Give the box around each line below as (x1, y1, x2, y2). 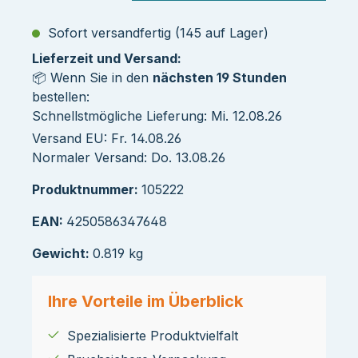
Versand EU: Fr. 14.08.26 (32, 129, 181, 146)
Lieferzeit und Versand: (32, 50, 181, 66)
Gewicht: (32, 245, 93, 261)
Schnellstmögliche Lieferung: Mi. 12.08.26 (32, 107, 282, 124)
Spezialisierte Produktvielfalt (67, 327, 238, 344)
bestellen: (32, 88, 89, 105)
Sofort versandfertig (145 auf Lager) (44, 24, 268, 41)
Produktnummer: (32, 181, 141, 197)
